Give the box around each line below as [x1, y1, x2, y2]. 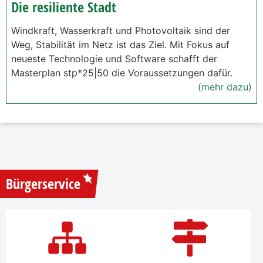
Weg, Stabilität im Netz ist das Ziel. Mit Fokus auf [11, 38, 230, 50]
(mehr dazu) [198, 80, 252, 93]
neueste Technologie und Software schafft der [11, 52, 217, 65]
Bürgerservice [6, 174, 80, 193]
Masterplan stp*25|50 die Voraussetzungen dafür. [11, 66, 232, 79]
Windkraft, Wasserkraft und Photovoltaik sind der [11, 24, 230, 36]
